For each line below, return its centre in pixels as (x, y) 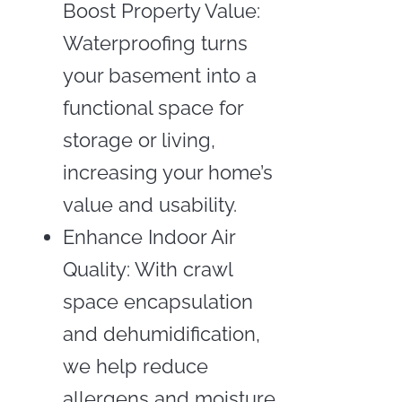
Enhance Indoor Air (149, 236)
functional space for (153, 107)
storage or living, (139, 140)
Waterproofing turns (155, 43)
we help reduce (135, 366)
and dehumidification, (161, 333)
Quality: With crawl (147, 269)
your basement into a (159, 75)
